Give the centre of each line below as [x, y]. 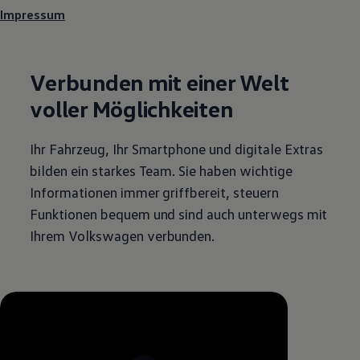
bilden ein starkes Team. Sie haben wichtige [161, 170]
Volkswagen [106, 235]
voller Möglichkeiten [131, 108]
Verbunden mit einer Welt [160, 82]
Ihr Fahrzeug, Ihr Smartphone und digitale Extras [177, 148]
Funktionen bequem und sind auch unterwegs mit [179, 213]
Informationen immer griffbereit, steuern [154, 192]
